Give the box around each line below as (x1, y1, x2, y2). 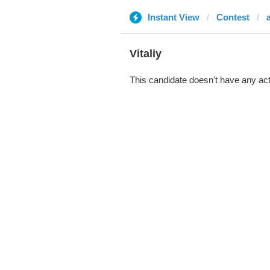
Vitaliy (129, 48, 162, 60)
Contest (216, 12, 250, 22)
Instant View (147, 12, 199, 22)
